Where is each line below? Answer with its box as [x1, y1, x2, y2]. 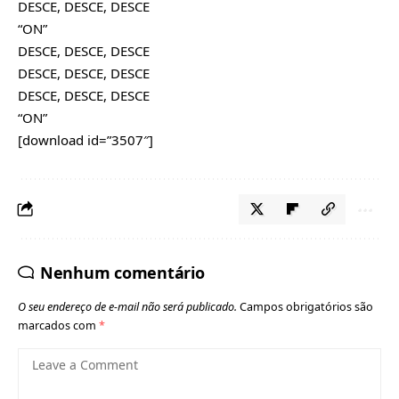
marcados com [18, 317, 99, 333]
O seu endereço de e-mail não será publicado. [18, 298, 237, 314]
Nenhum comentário [39, 261, 205, 283]
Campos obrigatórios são [240, 298, 373, 314]
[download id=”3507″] [18, 130, 153, 149]
